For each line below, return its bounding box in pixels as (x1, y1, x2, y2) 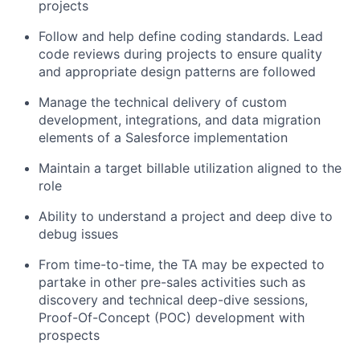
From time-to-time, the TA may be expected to (39, 256, 325, 272)
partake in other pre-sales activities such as (39, 273, 305, 290)
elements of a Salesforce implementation (39, 129, 288, 145)
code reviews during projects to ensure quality (39, 45, 322, 62)
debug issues (39, 225, 118, 242)
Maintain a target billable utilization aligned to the (39, 159, 342, 176)
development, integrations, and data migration (39, 111, 321, 128)
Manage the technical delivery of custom (39, 93, 287, 110)
